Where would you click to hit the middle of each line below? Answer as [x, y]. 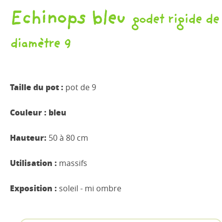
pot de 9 [81, 88]
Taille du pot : [38, 87]
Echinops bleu [67, 21]
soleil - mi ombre [90, 189]
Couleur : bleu [38, 112]
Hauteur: [28, 138]
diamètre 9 [40, 46]
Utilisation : [34, 163]
